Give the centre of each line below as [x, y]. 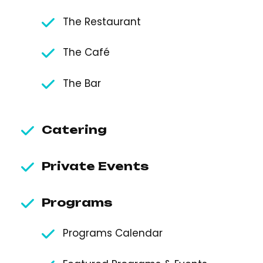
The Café [86, 53]
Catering [75, 130]
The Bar [82, 84]
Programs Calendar [112, 233]
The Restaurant [102, 21]
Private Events [95, 166]
